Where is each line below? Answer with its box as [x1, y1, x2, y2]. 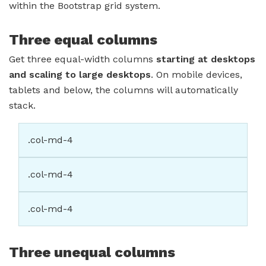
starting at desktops [156, 53, 255, 65]
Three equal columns [9, 31, 157, 49]
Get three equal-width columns [9, 53, 156, 65]
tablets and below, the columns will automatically [9, 84, 238, 96]
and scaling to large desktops [9, 69, 151, 81]
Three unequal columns [9, 244, 175, 261]
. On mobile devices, [151, 69, 242, 81]
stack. [9, 100, 36, 112]
